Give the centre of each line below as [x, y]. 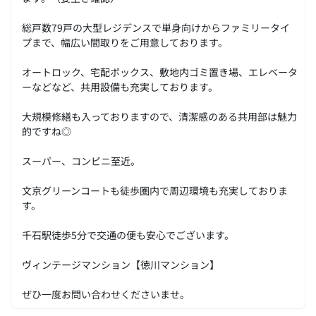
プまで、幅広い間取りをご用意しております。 [125, 42]
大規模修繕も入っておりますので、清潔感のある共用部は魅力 [159, 116]
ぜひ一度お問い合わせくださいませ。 [106, 294]
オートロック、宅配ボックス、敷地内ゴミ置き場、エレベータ [160, 72]
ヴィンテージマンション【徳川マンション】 [121, 265]
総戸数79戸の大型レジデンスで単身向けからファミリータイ [156, 28]
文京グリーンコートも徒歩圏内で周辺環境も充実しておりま [155, 190]
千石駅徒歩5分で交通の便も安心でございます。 [128, 235]
